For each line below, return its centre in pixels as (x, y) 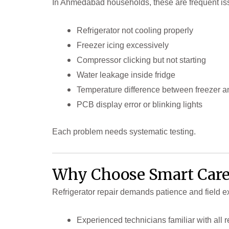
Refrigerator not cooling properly (135, 30)
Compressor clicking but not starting (141, 60)
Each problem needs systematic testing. (124, 131)
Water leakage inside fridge (126, 75)
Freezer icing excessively (123, 45)
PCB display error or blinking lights (140, 104)
